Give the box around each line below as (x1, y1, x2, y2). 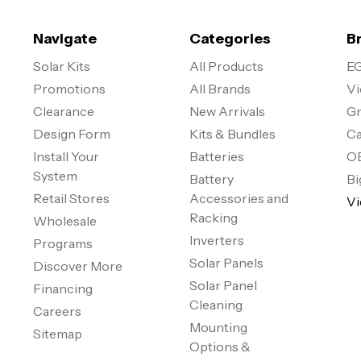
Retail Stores (32, 190, 110, 206)
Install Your (32, 148, 99, 164)
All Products (189, 58, 264, 74)
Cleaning (189, 297, 243, 313)
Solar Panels (189, 255, 264, 271)
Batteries (189, 148, 245, 164)
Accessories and (189, 190, 289, 206)
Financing (32, 280, 93, 297)
